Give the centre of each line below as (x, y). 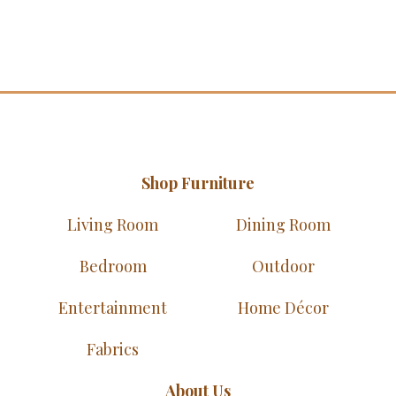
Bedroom (113, 267)
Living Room (113, 225)
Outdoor (283, 267)
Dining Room (283, 225)
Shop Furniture (198, 183)
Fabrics (113, 350)
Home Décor (283, 308)
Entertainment (113, 308)
